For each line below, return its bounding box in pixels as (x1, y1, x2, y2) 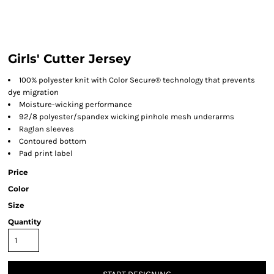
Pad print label (19, 149, 73, 158)
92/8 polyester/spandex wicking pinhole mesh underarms (19, 112, 234, 121)
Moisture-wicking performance (19, 100, 132, 109)
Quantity (8, 217, 41, 226)
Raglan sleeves (19, 124, 74, 133)
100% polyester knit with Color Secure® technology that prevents (19, 75, 255, 84)
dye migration (8, 87, 59, 97)
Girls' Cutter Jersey (8, 51, 131, 66)
